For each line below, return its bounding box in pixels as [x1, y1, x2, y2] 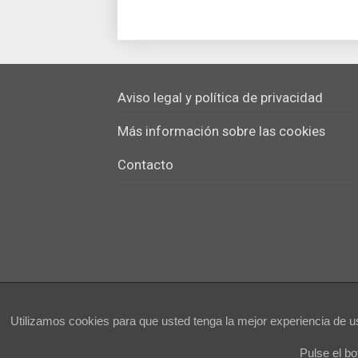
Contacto [117, 156, 173, 173]
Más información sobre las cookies [117, 122, 325, 139]
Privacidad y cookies [8, 285, 145, 302]
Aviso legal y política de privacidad [117, 89, 323, 105]
